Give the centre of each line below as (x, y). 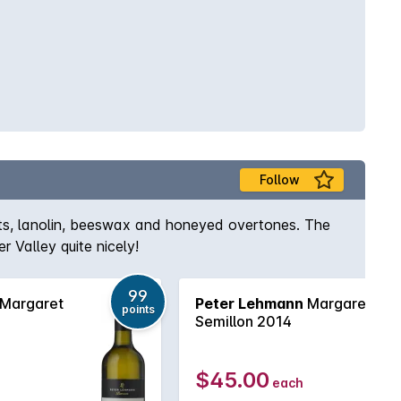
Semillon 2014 (243, 321)
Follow (279, 179)
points (138, 309)
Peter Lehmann (249, 303)
